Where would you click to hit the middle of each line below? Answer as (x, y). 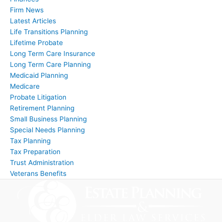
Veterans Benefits (38, 173)
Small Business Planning (48, 119)
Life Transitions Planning (49, 31)
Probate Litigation (38, 97)
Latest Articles (33, 21)
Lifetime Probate (36, 42)
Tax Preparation (35, 151)
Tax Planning (30, 140)
